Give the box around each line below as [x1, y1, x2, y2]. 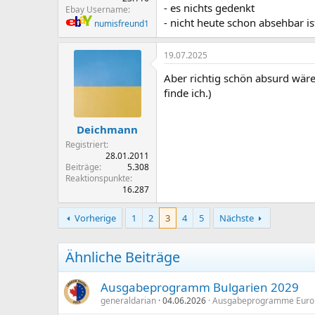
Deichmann [77, 122, 138, 136]
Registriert [65, 139, 106, 150]
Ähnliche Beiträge [65, 247, 180, 266]
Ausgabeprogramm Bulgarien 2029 [101, 279, 299, 295]
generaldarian [101, 295, 156, 307]
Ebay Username [65, 3, 128, 15]
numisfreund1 [94, 17, 149, 30]
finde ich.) [164, 85, 212, 100]
